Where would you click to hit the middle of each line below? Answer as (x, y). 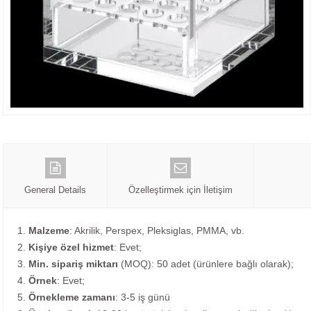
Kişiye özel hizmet (71, 247)
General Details (55, 190)
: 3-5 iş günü (143, 297)
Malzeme (49, 231)
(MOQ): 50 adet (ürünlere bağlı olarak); (206, 264)
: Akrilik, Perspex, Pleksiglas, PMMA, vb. (157, 231)
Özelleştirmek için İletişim (180, 190)
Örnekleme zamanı (70, 297)
